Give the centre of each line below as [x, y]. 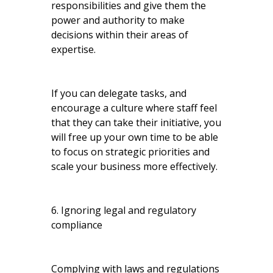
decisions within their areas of [120, 34]
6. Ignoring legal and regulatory [124, 210]
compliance [77, 225]
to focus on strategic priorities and [130, 151]
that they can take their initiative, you [136, 122]
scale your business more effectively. [134, 166]
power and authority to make [118, 20]
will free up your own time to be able [135, 137]
